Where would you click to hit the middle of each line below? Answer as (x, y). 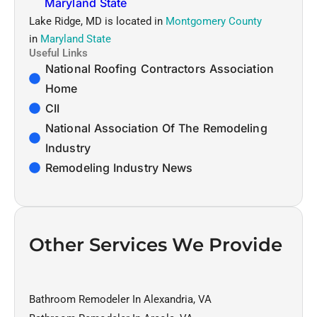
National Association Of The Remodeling (156, 128)
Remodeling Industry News (119, 167)
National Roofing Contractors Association (160, 68)
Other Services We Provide (156, 244)
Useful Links (58, 53)
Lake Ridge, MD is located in (97, 21)
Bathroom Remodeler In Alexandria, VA (120, 299)
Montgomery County (214, 21)
